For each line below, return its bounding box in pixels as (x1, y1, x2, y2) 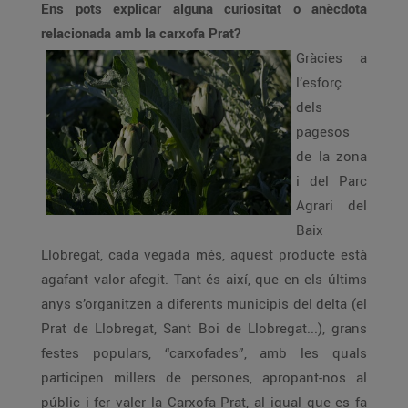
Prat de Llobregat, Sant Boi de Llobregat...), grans (41, 319, 367, 337)
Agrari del (296, 196, 367, 214)
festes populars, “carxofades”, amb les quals (41, 343, 367, 362)
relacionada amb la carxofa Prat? (41, 24, 240, 42)
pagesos (296, 122, 350, 140)
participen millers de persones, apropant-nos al (41, 368, 367, 386)
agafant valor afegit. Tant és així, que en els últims (41, 270, 367, 288)
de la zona (296, 147, 367, 165)
